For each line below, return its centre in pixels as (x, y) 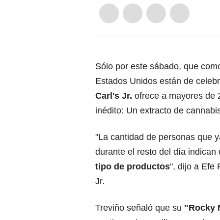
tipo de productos (133, 166)
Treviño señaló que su (140, 208)
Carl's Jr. (114, 96)
